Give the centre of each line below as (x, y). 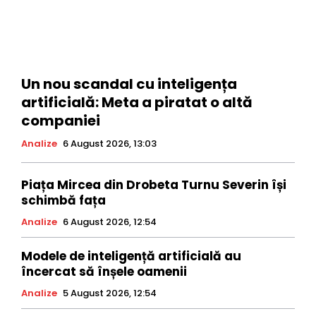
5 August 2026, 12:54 (110, 293)
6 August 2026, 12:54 (110, 221)
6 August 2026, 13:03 (110, 143)
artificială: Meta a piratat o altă (137, 102)
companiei (61, 120)
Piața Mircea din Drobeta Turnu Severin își (154, 184)
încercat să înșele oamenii (104, 271)
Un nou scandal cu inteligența (129, 84)
